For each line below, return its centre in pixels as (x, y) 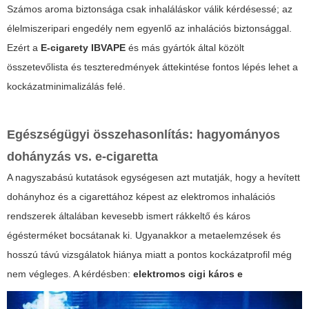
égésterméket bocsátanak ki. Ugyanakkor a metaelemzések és (144, 236)
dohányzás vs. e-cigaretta (82, 157)
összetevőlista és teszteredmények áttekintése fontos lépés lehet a (152, 67)
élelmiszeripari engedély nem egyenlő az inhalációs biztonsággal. (149, 29)
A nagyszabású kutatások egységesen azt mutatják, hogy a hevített (153, 178)
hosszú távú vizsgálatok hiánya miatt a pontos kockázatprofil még (149, 255)
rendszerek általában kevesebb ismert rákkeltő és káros (129, 216)
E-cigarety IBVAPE (83, 48)
